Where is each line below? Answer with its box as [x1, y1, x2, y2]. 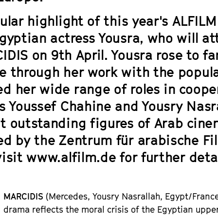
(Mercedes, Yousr [43, 191, 115, 201]
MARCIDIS [3, 191, 44, 201]
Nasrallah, [122, 191, 165, 201]
